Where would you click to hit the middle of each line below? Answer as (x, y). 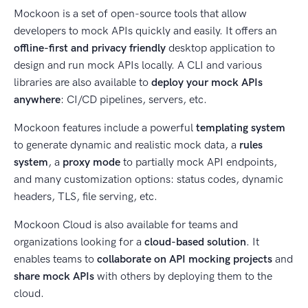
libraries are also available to (82, 82)
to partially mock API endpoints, (199, 162)
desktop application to (220, 47)
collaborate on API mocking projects (185, 258)
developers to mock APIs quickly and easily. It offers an (145, 30)
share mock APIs (54, 276)
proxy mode (91, 162)
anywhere (37, 99)
